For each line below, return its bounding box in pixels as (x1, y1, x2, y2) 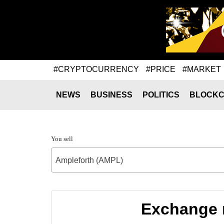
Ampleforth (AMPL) (55, 156, 123, 164)
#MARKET (182, 64, 221, 73)
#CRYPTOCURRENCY (53, 64, 139, 73)
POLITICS (142, 90, 179, 99)
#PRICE (146, 64, 175, 73)
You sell (51, 135, 73, 142)
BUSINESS (90, 90, 132, 99)
